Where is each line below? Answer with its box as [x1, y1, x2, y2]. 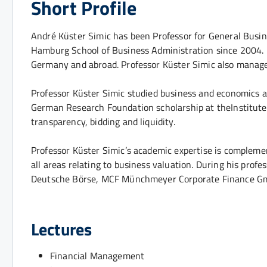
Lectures [31, 216, 92, 242]
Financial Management [50, 249, 145, 263]
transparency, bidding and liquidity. [31, 114, 175, 129]
